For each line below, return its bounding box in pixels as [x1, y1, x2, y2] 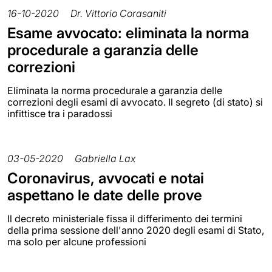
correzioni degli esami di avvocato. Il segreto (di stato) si [7, 95, 263, 108]
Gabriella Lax [75, 152, 135, 165]
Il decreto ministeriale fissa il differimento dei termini [7, 212, 242, 225]
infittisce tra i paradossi [7, 107, 112, 120]
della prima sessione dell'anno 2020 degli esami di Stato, [7, 223, 264, 236]
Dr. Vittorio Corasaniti [70, 7, 166, 19]
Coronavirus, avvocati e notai [7, 169, 204, 187]
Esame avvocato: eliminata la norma [7, 24, 249, 42]
